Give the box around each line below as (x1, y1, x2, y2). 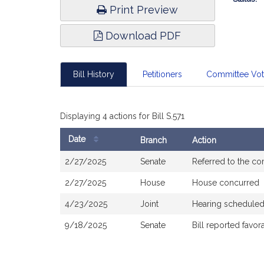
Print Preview (107, 4, 179, 16)
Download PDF (103, 29, 181, 42)
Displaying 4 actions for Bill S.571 (60, 111, 184, 121)
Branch (140, 136, 167, 145)
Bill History (73, 70, 114, 79)
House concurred (192, 178, 259, 187)
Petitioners (142, 70, 182, 79)
